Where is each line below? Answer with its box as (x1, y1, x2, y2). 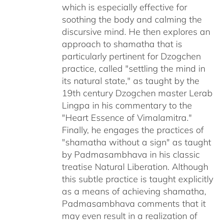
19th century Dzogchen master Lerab (61, 87, 213, 99)
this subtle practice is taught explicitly (61, 173, 213, 185)
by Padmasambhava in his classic (61, 149, 200, 161)
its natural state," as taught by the (61, 75, 199, 87)
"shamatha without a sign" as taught (61, 137, 211, 148)
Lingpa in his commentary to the (61, 100, 192, 111)
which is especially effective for (61, 1, 187, 13)
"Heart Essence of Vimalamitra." (61, 112, 192, 124)
